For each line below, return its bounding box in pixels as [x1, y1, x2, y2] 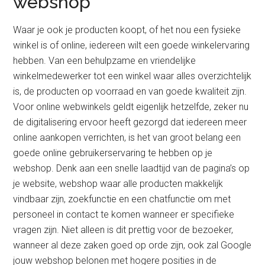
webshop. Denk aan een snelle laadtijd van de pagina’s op [13, 163, 250, 174]
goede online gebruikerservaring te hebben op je [13, 147, 213, 159]
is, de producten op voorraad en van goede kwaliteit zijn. [13, 86, 247, 97]
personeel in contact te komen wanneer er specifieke [13, 209, 235, 220]
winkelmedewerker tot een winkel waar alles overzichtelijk [13, 70, 252, 82]
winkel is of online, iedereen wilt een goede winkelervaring [13, 40, 250, 51]
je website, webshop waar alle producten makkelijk [13, 178, 224, 189]
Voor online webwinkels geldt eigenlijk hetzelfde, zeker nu [13, 101, 249, 112]
